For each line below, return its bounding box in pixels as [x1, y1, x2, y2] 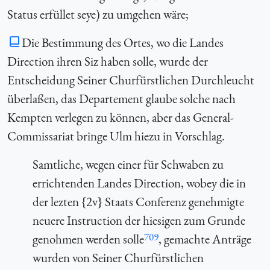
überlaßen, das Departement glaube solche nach [7, 90, 236, 107]
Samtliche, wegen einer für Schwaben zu [32, 155, 224, 172]
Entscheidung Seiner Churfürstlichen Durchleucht [7, 71, 254, 88]
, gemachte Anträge [158, 230, 251, 247]
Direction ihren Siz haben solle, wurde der [7, 52, 208, 69]
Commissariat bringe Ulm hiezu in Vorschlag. [7, 127, 225, 144]
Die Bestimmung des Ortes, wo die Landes [22, 34, 224, 51]
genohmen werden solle [32, 230, 144, 247]
